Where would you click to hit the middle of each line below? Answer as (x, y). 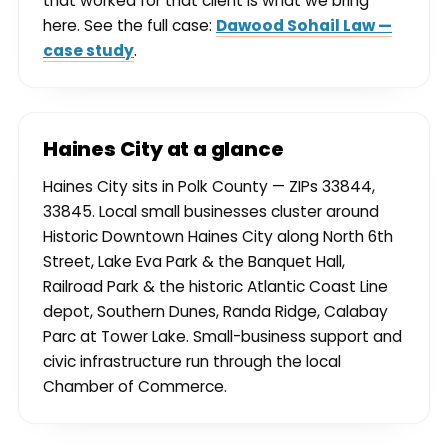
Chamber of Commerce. (135, 387)
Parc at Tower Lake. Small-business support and (222, 337)
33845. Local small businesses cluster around (211, 212)
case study (88, 51)
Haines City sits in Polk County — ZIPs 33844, (209, 187)
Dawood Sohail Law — (304, 26)
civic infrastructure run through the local (192, 362)
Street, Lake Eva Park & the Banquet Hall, (194, 262)
